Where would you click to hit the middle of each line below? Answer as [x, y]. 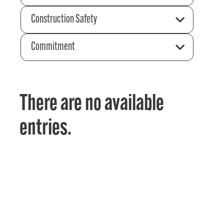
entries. [46, 129]
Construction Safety [64, 19]
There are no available [92, 104]
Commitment [53, 47]
